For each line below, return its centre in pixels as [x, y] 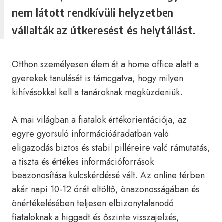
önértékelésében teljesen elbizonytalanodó [93, 203]
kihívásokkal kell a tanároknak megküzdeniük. [97, 92]
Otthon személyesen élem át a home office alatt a [105, 64]
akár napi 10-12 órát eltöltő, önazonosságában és [106, 189]
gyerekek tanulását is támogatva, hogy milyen [98, 78]
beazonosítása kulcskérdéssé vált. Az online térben [108, 175]
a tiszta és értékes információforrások [83, 162]
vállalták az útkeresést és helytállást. [104, 30]
